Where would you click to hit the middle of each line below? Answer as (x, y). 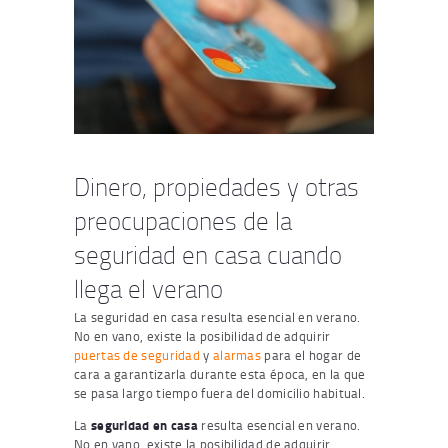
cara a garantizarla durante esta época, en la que (220, 374)
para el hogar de (311, 355)
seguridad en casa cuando (208, 254)
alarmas (237, 355)
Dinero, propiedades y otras (216, 186)
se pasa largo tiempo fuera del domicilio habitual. (219, 393)
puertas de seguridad (137, 355)
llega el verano (148, 288)
